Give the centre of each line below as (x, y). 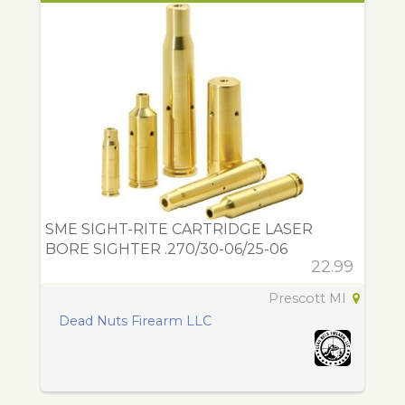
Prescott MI (309, 298)
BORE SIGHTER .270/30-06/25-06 (166, 249)
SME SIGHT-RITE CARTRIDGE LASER (179, 229)
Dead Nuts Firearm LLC (135, 320)
